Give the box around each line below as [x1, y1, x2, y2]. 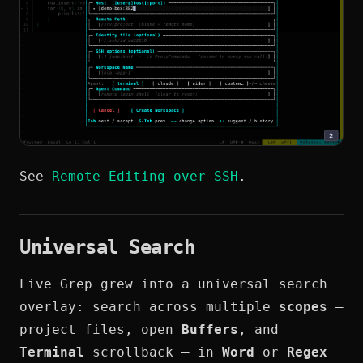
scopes [279, 299, 327, 315]
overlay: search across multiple [19, 299, 279, 315]
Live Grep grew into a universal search [19, 276, 327, 293]
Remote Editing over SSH [52, 169, 238, 185]
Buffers [181, 322, 238, 338]
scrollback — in [84, 344, 222, 361]
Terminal [19, 344, 84, 361]
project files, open [19, 322, 181, 338]
